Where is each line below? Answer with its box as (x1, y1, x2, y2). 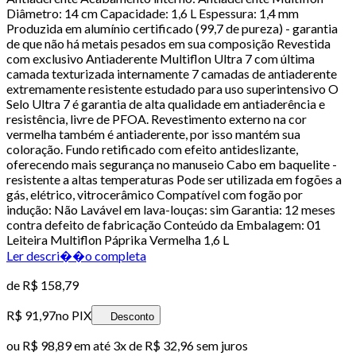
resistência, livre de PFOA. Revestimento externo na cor (6, 110, 307, 126)
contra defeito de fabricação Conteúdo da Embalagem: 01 (6, 216, 321, 232)
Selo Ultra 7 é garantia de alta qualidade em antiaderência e (6, 95, 325, 111)
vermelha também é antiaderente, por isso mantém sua (6, 126, 300, 141)
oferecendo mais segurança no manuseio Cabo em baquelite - (6, 156, 337, 172)
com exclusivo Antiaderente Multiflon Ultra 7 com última (6, 50, 315, 66)
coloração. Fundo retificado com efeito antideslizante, (6, 141, 298, 157)
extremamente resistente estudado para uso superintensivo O (6, 80, 339, 96)
